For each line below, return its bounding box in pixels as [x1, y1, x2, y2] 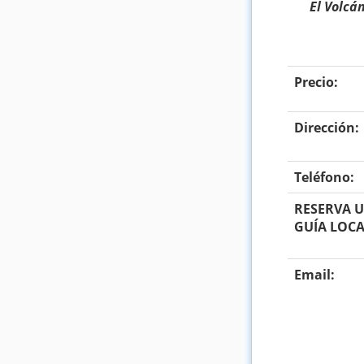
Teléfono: [294, 167, 355, 186]
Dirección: [294, 118, 360, 136]
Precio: [294, 72, 339, 91]
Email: [294, 265, 336, 284]
